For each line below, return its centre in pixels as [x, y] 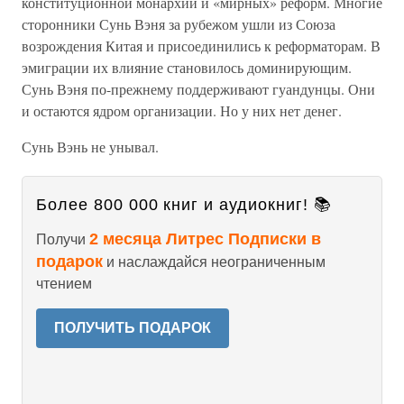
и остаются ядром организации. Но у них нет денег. [182, 110]
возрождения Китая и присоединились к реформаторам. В [201, 46]
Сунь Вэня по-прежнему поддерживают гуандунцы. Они [198, 89]
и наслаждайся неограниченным [214, 262]
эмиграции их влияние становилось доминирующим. [187, 67]
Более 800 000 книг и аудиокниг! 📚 [184, 205]
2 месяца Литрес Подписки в [205, 239]
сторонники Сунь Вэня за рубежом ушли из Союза [179, 24]
